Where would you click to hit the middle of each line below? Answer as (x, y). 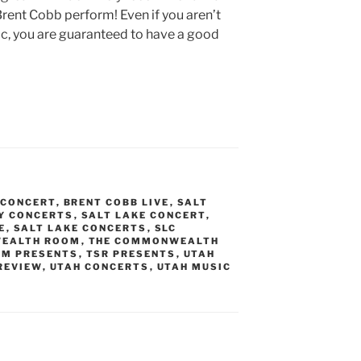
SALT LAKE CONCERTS (80, 228)
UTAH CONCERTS (100, 267)
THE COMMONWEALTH (154, 241)
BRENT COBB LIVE (116, 203)
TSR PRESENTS (131, 254)
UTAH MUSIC (194, 267)
